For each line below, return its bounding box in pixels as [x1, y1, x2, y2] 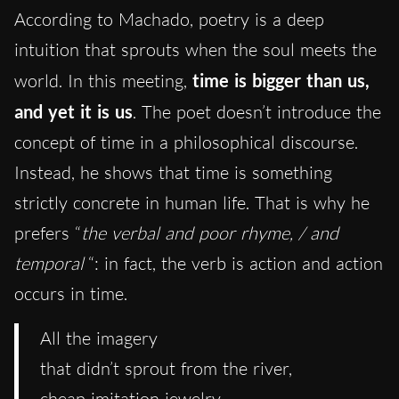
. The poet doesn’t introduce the [133, 100, 381, 123]
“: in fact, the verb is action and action [88, 251, 383, 274]
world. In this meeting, [14, 69, 192, 92]
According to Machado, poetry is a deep [14, 7, 324, 30]
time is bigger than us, [192, 69, 370, 91]
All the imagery [40, 326, 158, 349]
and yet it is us [14, 100, 133, 122]
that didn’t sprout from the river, [40, 356, 292, 379]
